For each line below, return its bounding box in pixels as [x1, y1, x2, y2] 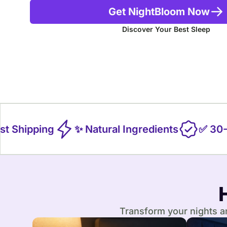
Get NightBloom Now [108, 6, 210, 18]
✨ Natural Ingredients [61, 123, 166, 135]
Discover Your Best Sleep [122, 25, 210, 33]
